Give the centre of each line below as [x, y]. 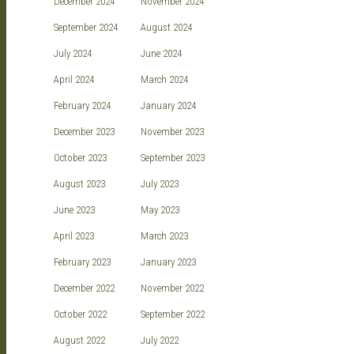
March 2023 [164, 236]
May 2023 [160, 210]
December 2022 [84, 288]
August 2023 [79, 184]
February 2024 [82, 106]
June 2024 [161, 54]
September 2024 [86, 28]
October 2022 [80, 314]
